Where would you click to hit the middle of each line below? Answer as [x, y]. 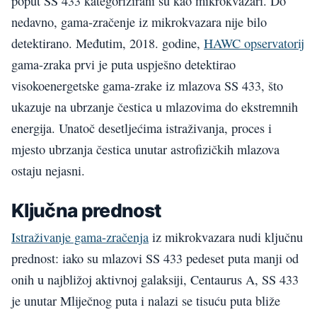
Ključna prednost [86, 211]
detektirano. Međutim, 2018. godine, [108, 43]
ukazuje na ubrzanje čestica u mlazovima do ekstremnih [155, 106]
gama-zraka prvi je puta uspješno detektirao [123, 64]
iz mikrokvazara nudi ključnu [226, 237]
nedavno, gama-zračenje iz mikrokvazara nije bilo [139, 22]
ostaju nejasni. [48, 170]
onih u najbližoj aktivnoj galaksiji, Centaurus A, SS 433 [155, 279]
